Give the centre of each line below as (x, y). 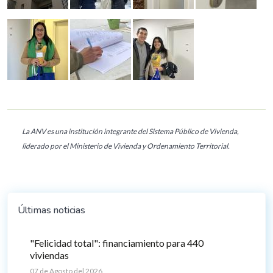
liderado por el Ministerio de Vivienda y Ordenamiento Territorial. (126, 146)
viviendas (49, 255)
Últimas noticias (51, 210)
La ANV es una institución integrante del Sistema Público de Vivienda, (130, 131)
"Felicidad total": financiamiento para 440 (117, 243)
